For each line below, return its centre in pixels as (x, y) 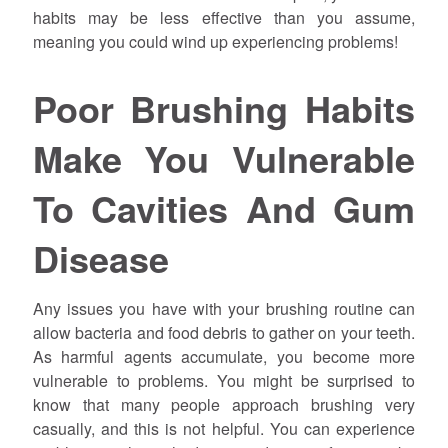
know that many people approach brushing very (224, 404)
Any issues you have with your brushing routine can (224, 308)
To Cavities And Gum (224, 208)
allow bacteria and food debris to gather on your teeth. (224, 332)
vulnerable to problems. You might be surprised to (224, 380)
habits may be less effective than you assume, (224, 17)
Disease (100, 258)
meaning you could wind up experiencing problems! (215, 41)
